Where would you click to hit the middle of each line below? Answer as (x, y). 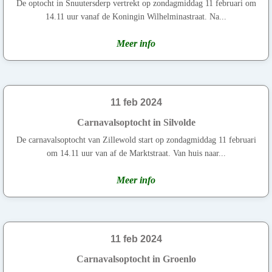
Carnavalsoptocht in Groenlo (136, 259)
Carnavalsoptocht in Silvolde (136, 122)
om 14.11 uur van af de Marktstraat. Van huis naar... (136, 153)
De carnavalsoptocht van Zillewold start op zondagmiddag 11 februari (136, 140)
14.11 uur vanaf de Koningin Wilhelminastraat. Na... (136, 16)
